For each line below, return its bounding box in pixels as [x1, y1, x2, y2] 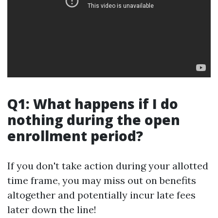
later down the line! [7, 203, 96, 216]
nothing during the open [7, 110, 180, 129]
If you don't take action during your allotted [7, 160, 208, 172]
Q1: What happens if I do [7, 94, 178, 113]
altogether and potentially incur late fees [7, 189, 196, 201]
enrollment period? [7, 127, 143, 145]
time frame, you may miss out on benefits [7, 174, 196, 186]
